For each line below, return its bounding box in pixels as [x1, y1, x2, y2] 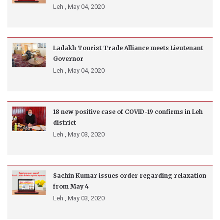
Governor [53, 55, 83, 63]
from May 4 [53, 183, 89, 191]
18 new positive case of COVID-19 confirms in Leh [53, 108, 203, 116]
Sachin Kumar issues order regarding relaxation [53, 172, 206, 180]
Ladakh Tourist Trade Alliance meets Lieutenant [53, 44, 203, 52]
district [53, 119, 76, 127]
